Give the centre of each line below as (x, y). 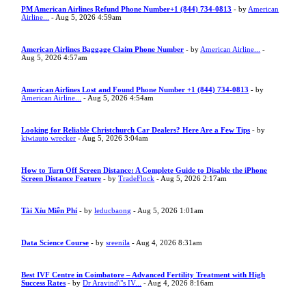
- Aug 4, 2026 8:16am (178, 283)
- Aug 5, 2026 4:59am (86, 17)
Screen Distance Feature (61, 178)
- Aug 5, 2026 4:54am (118, 98)
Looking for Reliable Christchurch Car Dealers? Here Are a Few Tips (136, 130)
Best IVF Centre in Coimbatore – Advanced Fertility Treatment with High (143, 275)
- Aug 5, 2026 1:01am (168, 210)
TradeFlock (137, 178)
